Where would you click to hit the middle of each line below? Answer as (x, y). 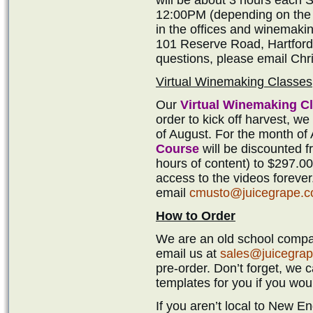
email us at (188, 253)
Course (177, 148)
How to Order (196, 216)
